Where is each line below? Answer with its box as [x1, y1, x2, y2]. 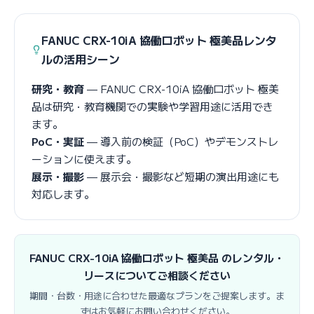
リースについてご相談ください [83, 268, 231, 282]
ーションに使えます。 [32, 151, 137, 166]
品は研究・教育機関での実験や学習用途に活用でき [32, 99, 273, 114]
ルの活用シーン [41, 50, 120, 67]
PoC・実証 [32, 134, 84, 149]
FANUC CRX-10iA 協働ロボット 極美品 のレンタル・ [29, 250, 285, 265]
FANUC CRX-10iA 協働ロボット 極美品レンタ [41, 32, 277, 48]
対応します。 [32, 186, 95, 201]
